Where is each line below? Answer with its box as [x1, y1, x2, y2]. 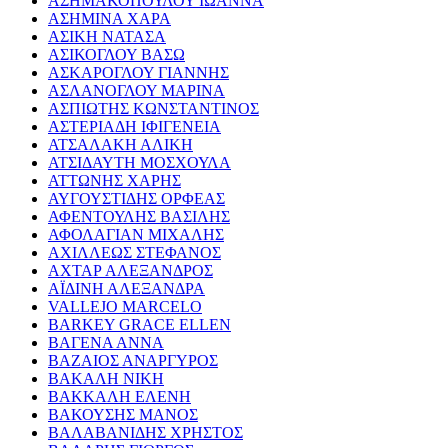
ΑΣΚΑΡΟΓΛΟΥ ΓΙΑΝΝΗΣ [48, 64, 229, 82]
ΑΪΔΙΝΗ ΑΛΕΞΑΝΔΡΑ [48, 280, 205, 298]
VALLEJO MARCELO [48, 298, 202, 316]
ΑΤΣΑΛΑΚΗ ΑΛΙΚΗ [48, 136, 193, 154]
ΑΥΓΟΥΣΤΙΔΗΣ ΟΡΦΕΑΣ [48, 190, 225, 208]
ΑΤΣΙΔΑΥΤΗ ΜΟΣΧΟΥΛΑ [48, 154, 231, 172]
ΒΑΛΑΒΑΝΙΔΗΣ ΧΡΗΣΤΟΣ [48, 424, 243, 442]
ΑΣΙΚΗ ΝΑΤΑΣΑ [48, 28, 166, 46]
